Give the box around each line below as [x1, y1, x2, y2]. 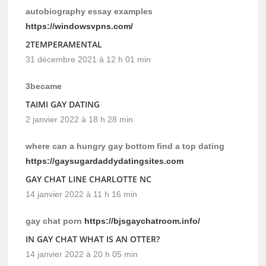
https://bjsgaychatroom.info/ [84, 216, 201, 226]
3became [26, 81, 62, 91]
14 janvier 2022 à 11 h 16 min [26, 189, 138, 199]
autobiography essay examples [26, 7, 153, 17]
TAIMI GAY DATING [26, 99, 100, 110]
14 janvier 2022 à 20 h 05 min [26, 249, 138, 259]
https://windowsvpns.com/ [26, 21, 134, 31]
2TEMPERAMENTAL [26, 39, 103, 50]
